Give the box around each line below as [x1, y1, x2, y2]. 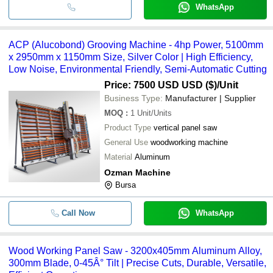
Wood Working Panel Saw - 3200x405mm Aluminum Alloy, [9, 245, 262, 256]
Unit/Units [137, 108, 172, 118]
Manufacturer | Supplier [165, 93, 256, 103]
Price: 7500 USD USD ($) [104, 79, 217, 90]
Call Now [61, 208, 95, 218]
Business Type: [104, 93, 163, 103]
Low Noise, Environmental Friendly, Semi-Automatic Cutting [9, 63, 267, 74]
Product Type [104, 122, 151, 132]
